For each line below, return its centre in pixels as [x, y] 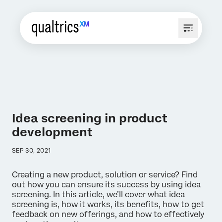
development [52, 132]
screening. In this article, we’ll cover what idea [98, 194]
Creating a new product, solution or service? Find [105, 175]
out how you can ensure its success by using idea [106, 185]
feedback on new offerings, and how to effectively [108, 214]
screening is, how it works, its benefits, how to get [108, 204]
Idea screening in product [90, 118]
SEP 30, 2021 [31, 151]
